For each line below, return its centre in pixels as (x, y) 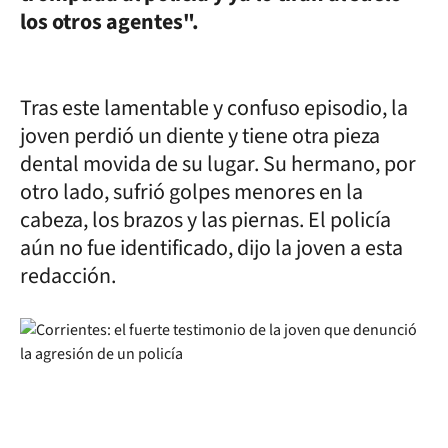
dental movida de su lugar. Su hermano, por (218, 164)
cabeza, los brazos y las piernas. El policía (205, 220)
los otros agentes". (111, 22)
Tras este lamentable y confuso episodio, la (214, 108)
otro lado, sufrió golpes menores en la (191, 192)
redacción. (70, 276)
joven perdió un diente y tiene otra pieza (200, 136)
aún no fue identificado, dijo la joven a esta (211, 248)
